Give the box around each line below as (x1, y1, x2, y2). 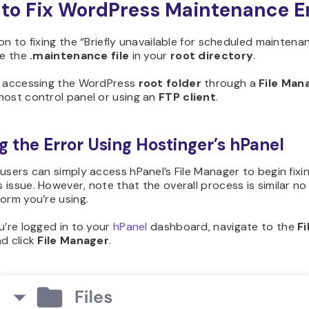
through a (201, 76, 259, 90)
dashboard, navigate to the (147, 219, 298, 234)
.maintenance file (30, 48, 130, 63)
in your (129, 48, 170, 63)
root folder (138, 76, 201, 90)
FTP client (159, 90, 216, 104)
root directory (170, 48, 254, 63)
